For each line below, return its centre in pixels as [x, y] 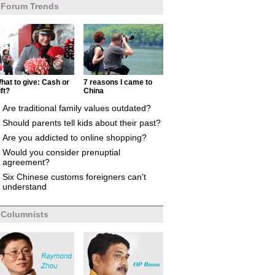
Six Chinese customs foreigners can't [74, 177]
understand [25, 187]
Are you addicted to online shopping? [75, 137]
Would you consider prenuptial [61, 152]
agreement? [26, 162]
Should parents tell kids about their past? [82, 123]
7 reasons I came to [118, 82]
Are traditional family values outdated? [77, 108]
